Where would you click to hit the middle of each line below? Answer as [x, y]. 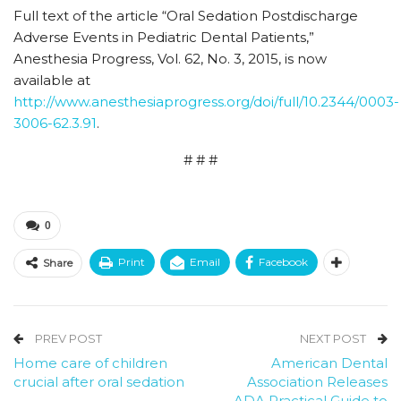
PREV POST [67, 338]
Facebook [283, 262]
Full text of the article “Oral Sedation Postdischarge [186, 16]
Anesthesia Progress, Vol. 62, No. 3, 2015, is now [170, 59]
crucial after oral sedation [99, 382]
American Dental [329, 363]
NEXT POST [334, 338]
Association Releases [317, 382]
